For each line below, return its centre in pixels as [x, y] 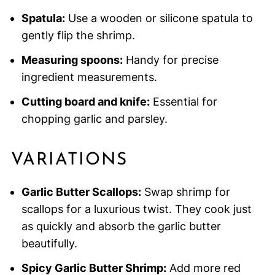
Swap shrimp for [185, 192]
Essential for [183, 102]
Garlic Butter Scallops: [81, 192]
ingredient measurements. [89, 77]
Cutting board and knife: [85, 102]
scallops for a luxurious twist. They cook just [136, 209]
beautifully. [49, 244]
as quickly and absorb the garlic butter [121, 227]
